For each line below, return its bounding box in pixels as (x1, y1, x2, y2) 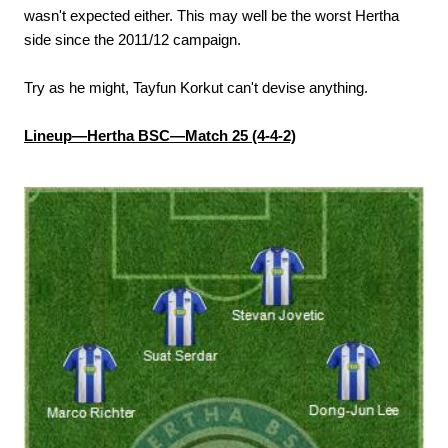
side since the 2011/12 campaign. (24, 31, 241, 49)
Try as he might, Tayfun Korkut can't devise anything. (24, 79, 368, 97)
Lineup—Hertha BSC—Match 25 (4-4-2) (24, 127, 296, 145)
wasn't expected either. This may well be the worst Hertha (24, 7, 399, 25)
